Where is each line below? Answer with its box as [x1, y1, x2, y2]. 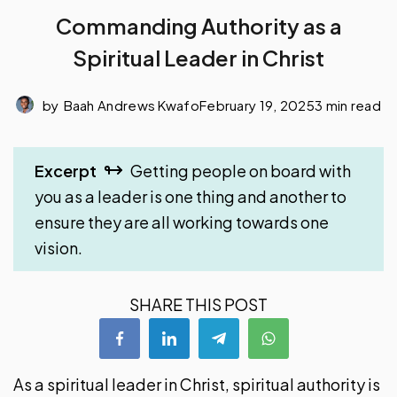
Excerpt [35, 160, 97, 181]
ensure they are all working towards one [35, 211, 329, 232]
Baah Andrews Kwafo [63, 96, 199, 113]
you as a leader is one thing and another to [35, 185, 346, 206]
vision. [35, 237, 82, 258]
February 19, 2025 [198, 96, 315, 113]
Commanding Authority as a [55, 12, 342, 39]
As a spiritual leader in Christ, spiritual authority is [13, 373, 380, 394]
